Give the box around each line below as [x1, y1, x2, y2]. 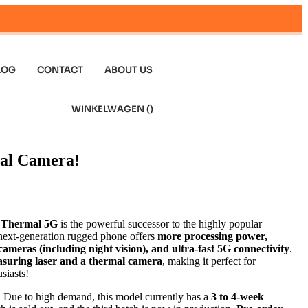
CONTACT [37, 64, 84, 76]
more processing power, [157, 230, 267, 242]
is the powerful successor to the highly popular [57, 217, 262, 230]
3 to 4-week [210, 290, 264, 302]
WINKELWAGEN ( [71, 103, 151, 115]
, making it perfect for [162, 254, 256, 267]
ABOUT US [104, 64, 153, 76]
